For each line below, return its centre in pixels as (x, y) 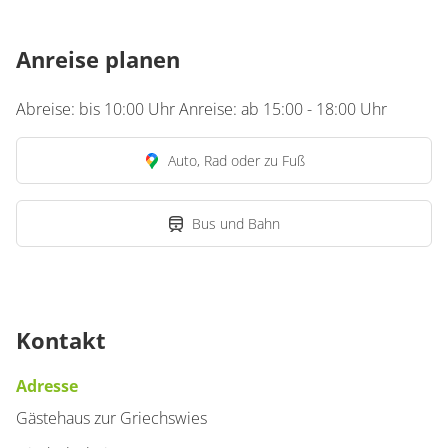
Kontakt (61, 340)
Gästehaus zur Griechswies (111, 418)
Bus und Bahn (236, 223)
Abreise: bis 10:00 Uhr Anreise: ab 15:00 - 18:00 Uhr (201, 109)
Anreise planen (98, 59)
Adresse (47, 386)
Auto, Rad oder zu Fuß (236, 160)
